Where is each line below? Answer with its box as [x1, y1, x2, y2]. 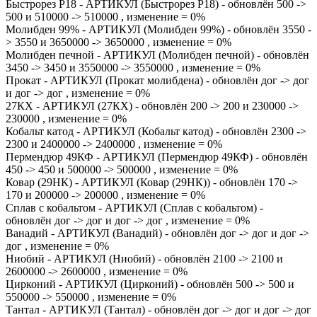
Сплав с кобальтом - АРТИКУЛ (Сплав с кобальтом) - [6, 202, 263, 214]
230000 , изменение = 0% [6, 113, 127, 125]
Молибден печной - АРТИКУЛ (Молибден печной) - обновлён [6, 49, 309, 61]
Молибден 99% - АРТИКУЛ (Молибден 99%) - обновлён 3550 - [6, 23, 311, 35]
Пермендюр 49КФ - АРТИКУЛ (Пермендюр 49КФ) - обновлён [6, 151, 308, 163]
